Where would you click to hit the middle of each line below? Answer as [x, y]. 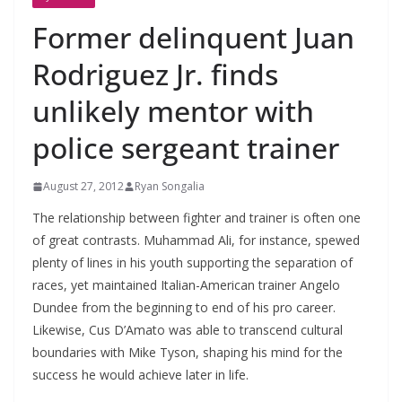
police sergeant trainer [186, 148]
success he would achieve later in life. [140, 375]
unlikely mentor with [173, 111]
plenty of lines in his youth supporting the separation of [192, 263]
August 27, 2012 [83, 187]
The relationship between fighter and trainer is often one [197, 218]
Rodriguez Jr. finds [155, 74]
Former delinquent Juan [193, 38]
